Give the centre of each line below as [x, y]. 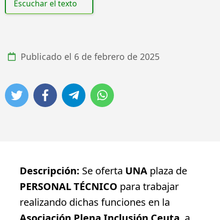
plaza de [167, 170]
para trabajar [148, 186]
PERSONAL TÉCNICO [69, 186]
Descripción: [50, 170]
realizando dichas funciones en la [95, 202]
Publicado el [46, 57]
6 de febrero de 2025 [117, 57]
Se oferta [102, 170]
